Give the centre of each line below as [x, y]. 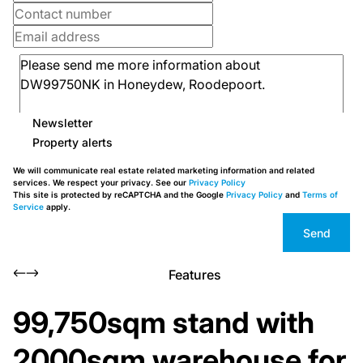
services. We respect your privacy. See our [101, 182]
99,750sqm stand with [164, 322]
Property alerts [73, 142]
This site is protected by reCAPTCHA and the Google [120, 194]
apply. [57, 207]
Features [194, 275]
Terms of [320, 194]
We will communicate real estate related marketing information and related [164, 170]
